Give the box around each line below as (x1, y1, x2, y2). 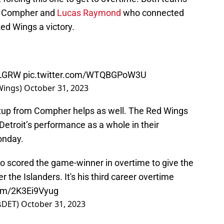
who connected (121, 7, 184, 18)
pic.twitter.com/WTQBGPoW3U (23, 69, 146, 80)
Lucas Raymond (57, 7, 121, 18)
